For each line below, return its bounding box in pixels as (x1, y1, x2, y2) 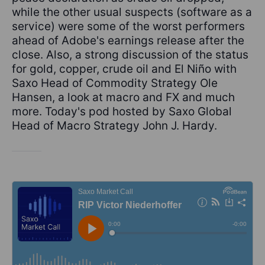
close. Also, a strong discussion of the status (12, 48, 248, 62)
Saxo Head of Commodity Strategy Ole (12, 76, 218, 91)
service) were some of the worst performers (12, 20, 245, 34)
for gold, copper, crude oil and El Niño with (12, 62, 237, 76)
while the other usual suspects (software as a (12, 5, 252, 20)
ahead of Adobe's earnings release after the (12, 34, 244, 48)
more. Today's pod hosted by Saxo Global (12, 105, 232, 119)
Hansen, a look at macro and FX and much (12, 91, 235, 105)
